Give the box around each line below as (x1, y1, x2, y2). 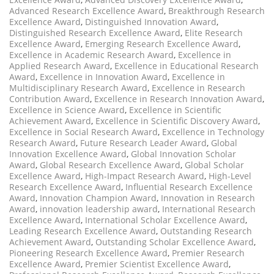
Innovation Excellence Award (9, 148, 127, 160)
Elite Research (185, 27, 243, 39)
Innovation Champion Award (40, 192, 157, 204)
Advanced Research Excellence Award (9, 5, 164, 17)
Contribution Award (9, 93, 90, 105)
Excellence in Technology (162, 126, 264, 138)
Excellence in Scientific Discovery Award (95, 115, 258, 127)
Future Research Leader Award (80, 137, 207, 149)
